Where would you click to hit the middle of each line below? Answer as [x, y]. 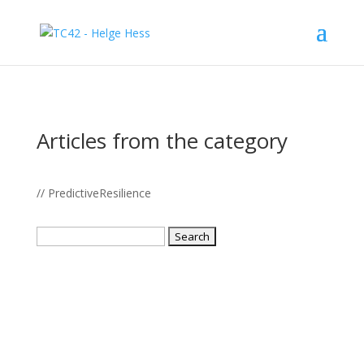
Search [53, 235]
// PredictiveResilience [93, 193]
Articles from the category [162, 141]
